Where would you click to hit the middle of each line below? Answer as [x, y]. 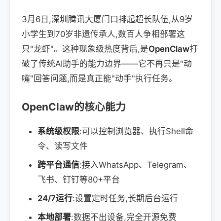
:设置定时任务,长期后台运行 [125, 199]
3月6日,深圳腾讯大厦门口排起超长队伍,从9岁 [107, 19]
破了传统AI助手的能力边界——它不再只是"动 [107, 64]
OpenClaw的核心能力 [74, 107]
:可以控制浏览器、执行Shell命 [136, 131]
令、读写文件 [63, 146]
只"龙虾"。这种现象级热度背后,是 [85, 49]
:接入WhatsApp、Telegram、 [136, 165]
